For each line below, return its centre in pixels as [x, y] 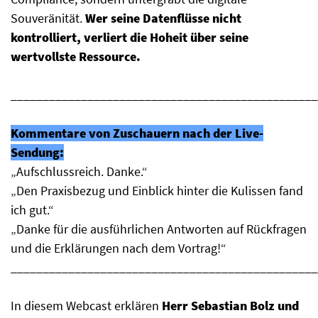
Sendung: [37, 153]
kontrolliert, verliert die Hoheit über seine [130, 38]
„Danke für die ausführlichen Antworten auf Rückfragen [159, 229]
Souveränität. [48, 18]
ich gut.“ [32, 210]
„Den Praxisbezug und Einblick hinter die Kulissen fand [157, 191]
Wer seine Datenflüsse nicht [163, 18]
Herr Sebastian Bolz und [230, 306]
